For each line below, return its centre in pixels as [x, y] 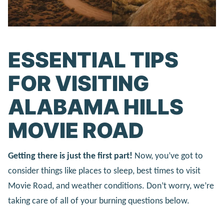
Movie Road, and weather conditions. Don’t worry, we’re [111, 186]
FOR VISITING [78, 83]
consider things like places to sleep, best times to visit [104, 171]
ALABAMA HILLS [96, 106]
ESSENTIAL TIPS [93, 59]
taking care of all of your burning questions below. [99, 201]
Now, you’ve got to [168, 156]
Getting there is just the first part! [70, 156]
